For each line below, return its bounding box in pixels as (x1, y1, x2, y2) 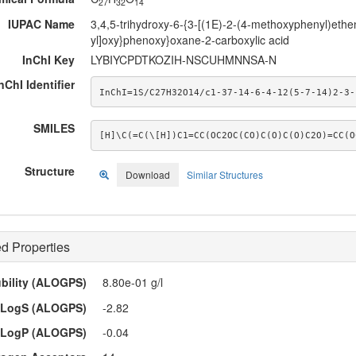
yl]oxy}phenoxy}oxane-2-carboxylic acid (91, 31, 289, 48)
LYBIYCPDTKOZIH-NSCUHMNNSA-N (91, 52, 277, 68)
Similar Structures (187, 168, 263, 182)
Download (126, 168, 170, 182)
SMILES (33, 119, 75, 136)
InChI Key (22, 52, 75, 68)
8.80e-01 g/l (103, 274, 163, 291)
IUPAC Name (8, 15, 75, 32)
